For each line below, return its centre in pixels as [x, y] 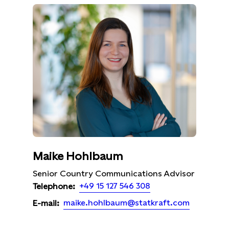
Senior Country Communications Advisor [114, 174]
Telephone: [54, 186]
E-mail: [46, 203]
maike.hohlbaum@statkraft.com [127, 203]
